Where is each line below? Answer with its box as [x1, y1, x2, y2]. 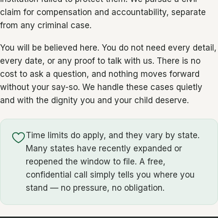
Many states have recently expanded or [26, 144, 182, 154]
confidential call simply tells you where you [26, 170, 195, 180]
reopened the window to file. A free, [26, 157, 166, 167]
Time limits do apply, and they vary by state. [26, 130, 200, 141]
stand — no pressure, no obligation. [26, 183, 165, 193]
